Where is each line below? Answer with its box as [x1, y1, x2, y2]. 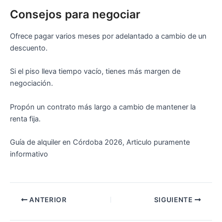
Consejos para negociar [10, 7, 140, 22]
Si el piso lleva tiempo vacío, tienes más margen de [10, 67, 180, 76]
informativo [10, 149, 48, 159]
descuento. [10, 43, 48, 53]
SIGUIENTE [154, 196, 195, 204]
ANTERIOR [27, 196, 67, 204]
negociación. [10, 79, 53, 88]
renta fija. [10, 114, 41, 123]
